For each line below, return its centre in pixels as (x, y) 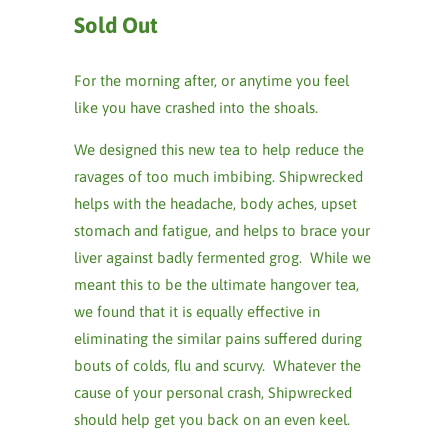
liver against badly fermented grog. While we (222, 257)
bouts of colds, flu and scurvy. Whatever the (217, 365)
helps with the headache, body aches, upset (215, 203)
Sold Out (116, 25)
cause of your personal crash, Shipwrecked (213, 392)
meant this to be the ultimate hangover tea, (216, 284)
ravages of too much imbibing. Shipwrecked (218, 176)
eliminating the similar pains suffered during (218, 338)
